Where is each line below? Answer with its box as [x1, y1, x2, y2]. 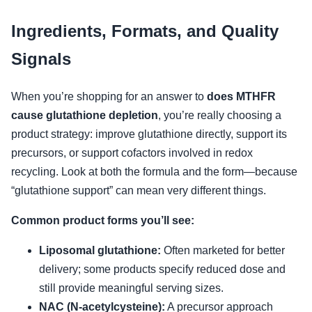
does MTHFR [207, 90, 276, 102]
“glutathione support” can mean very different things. [11, 184, 266, 196]
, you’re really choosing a [158, 109, 281, 121]
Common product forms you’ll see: [11, 214, 194, 226]
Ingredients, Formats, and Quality [11, 21, 279, 40]
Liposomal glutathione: [39, 244, 161, 256]
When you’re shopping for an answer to [11, 90, 207, 102]
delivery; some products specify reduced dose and [39, 263, 286, 275]
